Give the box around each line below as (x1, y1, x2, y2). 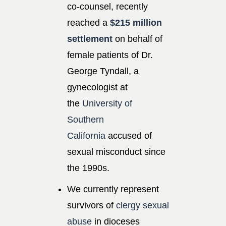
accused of (105, 130, 152, 141)
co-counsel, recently (67, 1, 148, 12)
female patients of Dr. (67, 49, 153, 60)
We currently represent (67, 184, 159, 194)
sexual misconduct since (67, 146, 165, 157)
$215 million (110, 17, 162, 28)
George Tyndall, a (67, 66, 139, 76)
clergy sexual (116, 200, 169, 210)
